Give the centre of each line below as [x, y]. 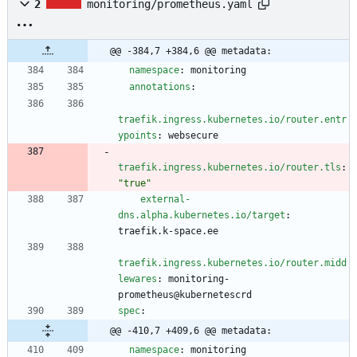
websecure [193, 136]
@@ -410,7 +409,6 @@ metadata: [191, 331]
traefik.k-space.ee [168, 231]
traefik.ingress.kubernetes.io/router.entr [232, 120]
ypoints [137, 136]
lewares [137, 279]
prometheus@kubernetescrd [185, 295]
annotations [160, 87]
